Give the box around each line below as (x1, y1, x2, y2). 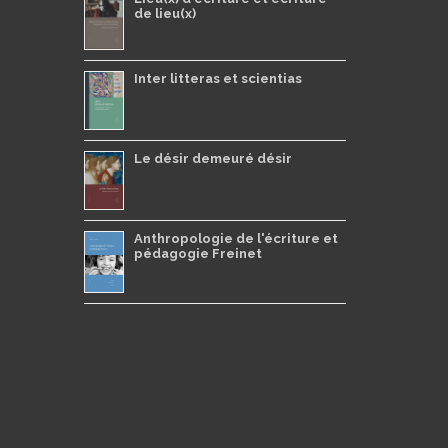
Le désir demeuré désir (133, 150, 292, 166)
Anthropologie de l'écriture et (133, 230, 338, 246)
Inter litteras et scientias (133, 70, 302, 86)
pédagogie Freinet (133, 245, 262, 261)
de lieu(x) (133, 5, 196, 21)
